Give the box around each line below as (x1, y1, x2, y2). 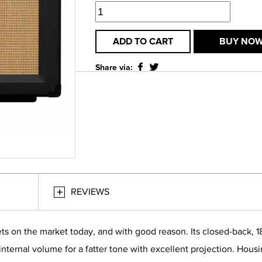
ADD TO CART (113, 37, 174, 46)
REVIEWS (71, 187, 109, 197)
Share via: (95, 64, 133, 72)
